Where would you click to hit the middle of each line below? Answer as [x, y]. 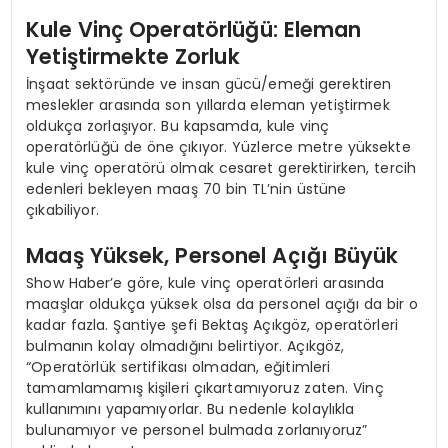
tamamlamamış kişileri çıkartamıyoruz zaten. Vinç [205, 388]
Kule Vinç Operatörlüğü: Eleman [194, 29]
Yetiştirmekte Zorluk [133, 56]
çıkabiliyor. [62, 209]
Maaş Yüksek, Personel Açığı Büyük [212, 255]
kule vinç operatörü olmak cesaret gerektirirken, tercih [221, 167]
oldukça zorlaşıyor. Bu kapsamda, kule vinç [178, 125]
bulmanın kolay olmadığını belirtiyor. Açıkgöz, [185, 346]
